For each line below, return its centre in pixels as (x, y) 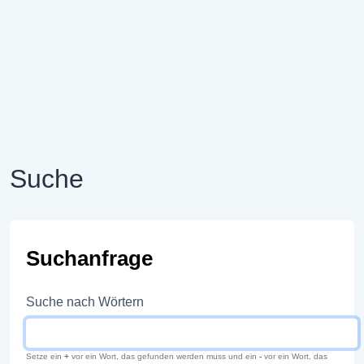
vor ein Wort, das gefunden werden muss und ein (164, 356)
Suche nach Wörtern (85, 301)
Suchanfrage (89, 259)
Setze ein (45, 356)
